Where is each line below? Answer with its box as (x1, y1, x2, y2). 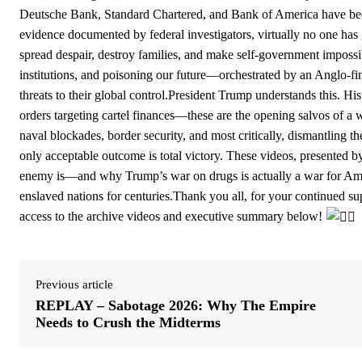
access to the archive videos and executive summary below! (19, 208, 326, 223)
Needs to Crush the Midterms (36, 314, 221, 331)
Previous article (36, 278, 113, 292)
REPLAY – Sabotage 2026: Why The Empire (36, 297, 316, 314)
